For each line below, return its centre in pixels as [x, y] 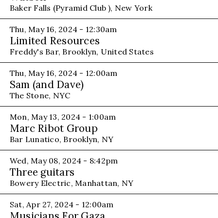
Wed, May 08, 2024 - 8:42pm [64, 160]
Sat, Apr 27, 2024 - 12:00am [62, 204]
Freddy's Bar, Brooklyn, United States [82, 51]
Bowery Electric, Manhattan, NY [72, 183]
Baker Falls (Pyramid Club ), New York [81, 8]
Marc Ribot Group [54, 128]
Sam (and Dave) [47, 84]
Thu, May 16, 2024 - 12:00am [64, 73]
